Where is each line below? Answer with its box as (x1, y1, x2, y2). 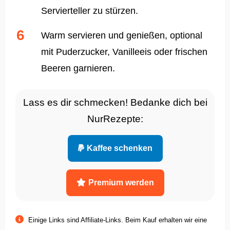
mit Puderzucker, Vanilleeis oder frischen (41, 47, 207, 57)
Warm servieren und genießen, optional (41, 30, 202, 41)
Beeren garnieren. (41, 63, 115, 74)
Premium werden (88, 178, 154, 187)
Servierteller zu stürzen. (41, 6, 138, 16)
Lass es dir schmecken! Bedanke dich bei (23, 97, 207, 108)
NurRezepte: (87, 113, 143, 125)
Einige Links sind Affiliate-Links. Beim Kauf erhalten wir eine (28, 216, 207, 224)
